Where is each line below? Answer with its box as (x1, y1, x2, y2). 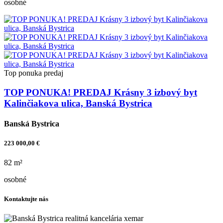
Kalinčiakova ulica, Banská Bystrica (4, 98, 152, 109)
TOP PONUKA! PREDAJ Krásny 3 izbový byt (4, 87, 197, 98)
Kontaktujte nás (4, 195, 48, 203)
